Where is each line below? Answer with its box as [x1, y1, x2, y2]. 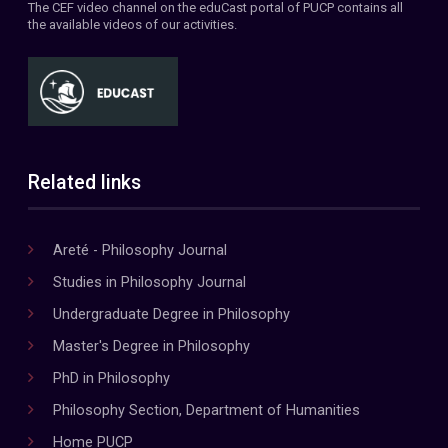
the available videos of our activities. [28, 17, 237, 33]
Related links [28, 171, 141, 195]
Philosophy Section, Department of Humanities [52, 401, 360, 420]
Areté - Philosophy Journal [52, 241, 227, 260]
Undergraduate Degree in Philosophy [52, 305, 290, 324]
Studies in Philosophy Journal [52, 273, 246, 292]
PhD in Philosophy [52, 369, 170, 388]
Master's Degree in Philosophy [52, 337, 250, 356]
